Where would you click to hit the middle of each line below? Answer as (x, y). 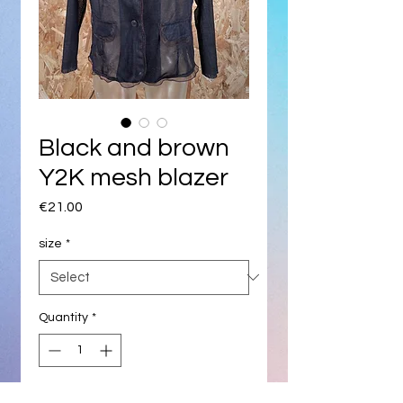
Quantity (63, 317)
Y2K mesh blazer (134, 177)
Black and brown (134, 148)
